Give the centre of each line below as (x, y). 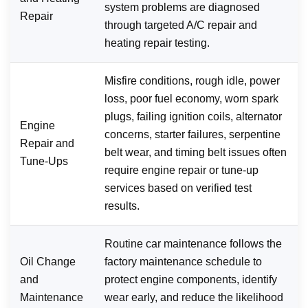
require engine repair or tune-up (181, 170)
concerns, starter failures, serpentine (192, 134)
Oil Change (48, 261)
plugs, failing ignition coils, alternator (193, 116)
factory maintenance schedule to (183, 261)
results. (122, 206)
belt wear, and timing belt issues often (196, 152)
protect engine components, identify (191, 279)
